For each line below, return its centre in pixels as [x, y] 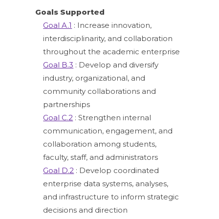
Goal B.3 [58, 65]
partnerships [67, 104]
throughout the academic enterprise [112, 51]
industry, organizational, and [94, 78]
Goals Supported [70, 12]
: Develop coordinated [117, 170]
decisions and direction [86, 210]
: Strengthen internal [112, 117]
